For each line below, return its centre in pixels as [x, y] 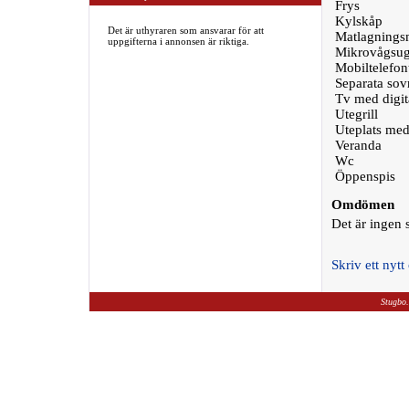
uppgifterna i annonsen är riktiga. [178, 41]
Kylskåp [357, 21]
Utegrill [354, 114]
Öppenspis [363, 176]
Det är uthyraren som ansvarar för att [185, 30]
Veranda [356, 145]
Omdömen [362, 204]
